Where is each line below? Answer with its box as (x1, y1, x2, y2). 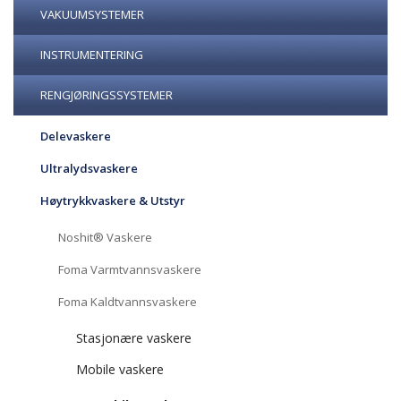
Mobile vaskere (76, 361, 164, 378)
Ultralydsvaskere (40, 160, 138, 176)
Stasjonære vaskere (76, 329, 192, 346)
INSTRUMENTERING (40, 47, 143, 63)
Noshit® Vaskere (58, 229, 152, 245)
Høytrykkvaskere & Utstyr (40, 192, 185, 209)
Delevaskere (40, 128, 111, 144)
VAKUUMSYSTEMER (40, 6, 144, 22)
